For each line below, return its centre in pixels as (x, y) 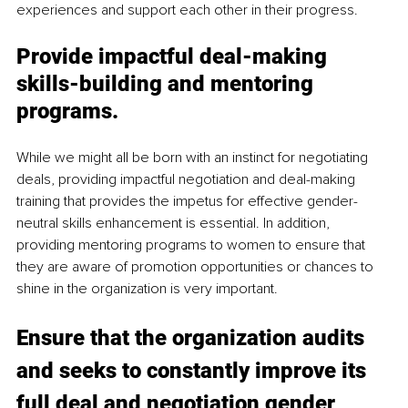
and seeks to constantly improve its (194, 371)
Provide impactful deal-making (174, 57)
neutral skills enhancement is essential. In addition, (175, 224)
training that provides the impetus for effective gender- (187, 202)
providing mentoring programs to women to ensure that (193, 245)
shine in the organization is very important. (149, 289)
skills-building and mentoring (168, 84)
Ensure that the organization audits (193, 338)
